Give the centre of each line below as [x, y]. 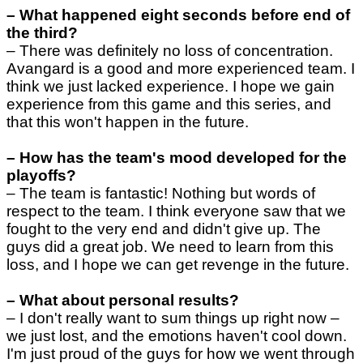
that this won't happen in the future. [128, 122]
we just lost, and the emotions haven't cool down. [177, 336]
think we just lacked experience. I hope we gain [171, 87]
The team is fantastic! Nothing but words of [167, 194]
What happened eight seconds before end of [185, 15]
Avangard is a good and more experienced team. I [181, 69]
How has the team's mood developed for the [183, 158]
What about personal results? [129, 301]
